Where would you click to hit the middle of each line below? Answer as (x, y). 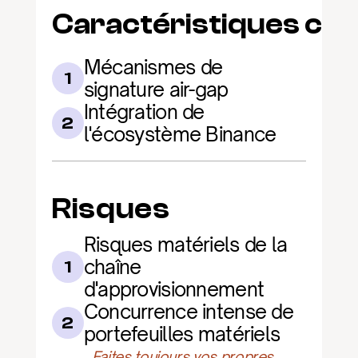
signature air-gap (156, 89)
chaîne (112, 267)
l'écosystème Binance (180, 134)
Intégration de (144, 112)
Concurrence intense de (188, 312)
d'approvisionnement (174, 289)
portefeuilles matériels (182, 334)
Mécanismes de (153, 67)
